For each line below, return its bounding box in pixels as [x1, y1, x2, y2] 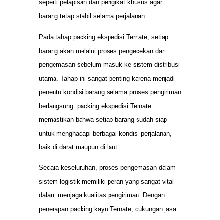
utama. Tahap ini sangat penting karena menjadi [39, 74, 175, 82]
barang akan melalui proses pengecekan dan [39, 47, 165, 55]
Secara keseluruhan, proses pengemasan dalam [39, 164, 176, 172]
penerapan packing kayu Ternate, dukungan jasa [39, 205, 176, 213]
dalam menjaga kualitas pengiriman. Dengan [39, 192, 165, 199]
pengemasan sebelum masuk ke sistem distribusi [39, 60, 180, 68]
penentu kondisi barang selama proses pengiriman [39, 88, 181, 96]
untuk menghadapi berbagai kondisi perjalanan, [39, 129, 172, 137]
